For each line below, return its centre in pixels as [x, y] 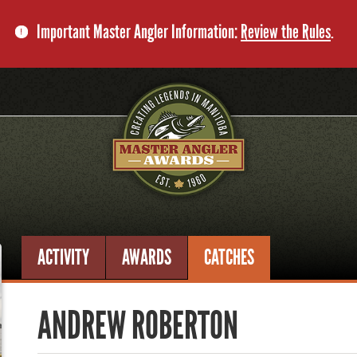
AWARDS [147, 257]
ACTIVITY [64, 257]
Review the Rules [286, 31]
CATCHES [229, 257]
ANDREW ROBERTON [138, 326]
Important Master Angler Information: [139, 31]
